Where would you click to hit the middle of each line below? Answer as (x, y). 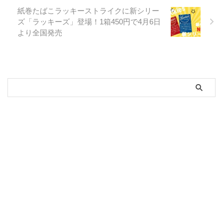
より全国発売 (40, 32)
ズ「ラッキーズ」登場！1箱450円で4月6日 (89, 21)
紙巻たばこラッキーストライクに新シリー (88, 10)
